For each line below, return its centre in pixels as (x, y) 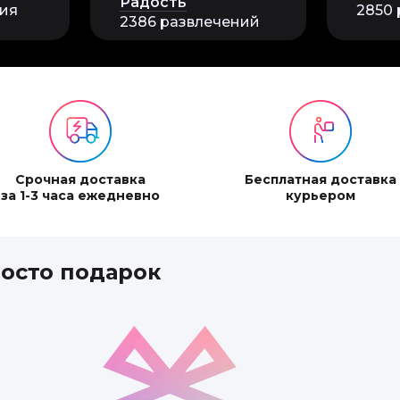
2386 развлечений (190, 22)
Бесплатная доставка (321, 179)
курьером (321, 196)
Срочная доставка (80, 179)
